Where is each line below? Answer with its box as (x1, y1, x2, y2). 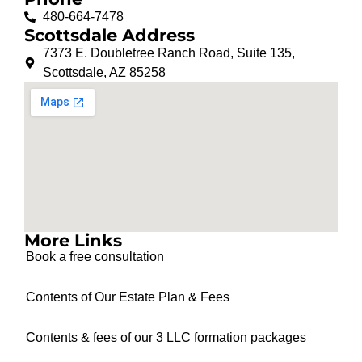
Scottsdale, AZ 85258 (42, 65, 166, 79)
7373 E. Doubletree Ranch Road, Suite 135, (42, 45, 295, 60)
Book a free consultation (26, 249, 165, 263)
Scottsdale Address (24, 24, 196, 45)
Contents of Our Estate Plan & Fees (26, 289, 230, 304)
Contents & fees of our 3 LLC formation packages (26, 330, 307, 344)
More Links (24, 229, 123, 250)
